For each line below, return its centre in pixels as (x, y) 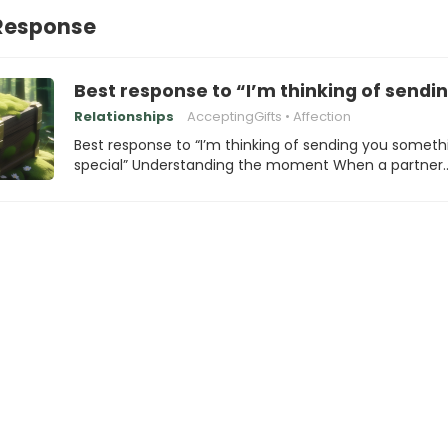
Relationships (124, 116)
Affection (322, 116)
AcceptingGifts (234, 116)
